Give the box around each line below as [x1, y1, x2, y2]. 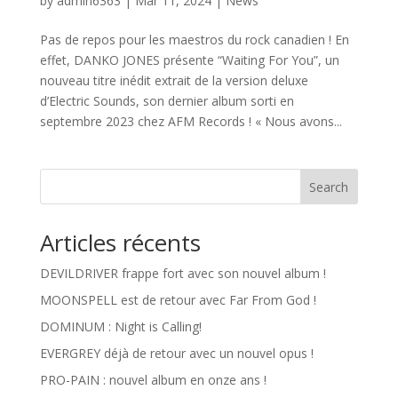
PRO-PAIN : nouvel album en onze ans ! [39, 370, 267, 388]
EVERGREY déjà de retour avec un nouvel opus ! [39, 344, 314, 362]
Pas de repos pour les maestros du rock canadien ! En [39, 30, 349, 48]
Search [309, 178, 349, 195]
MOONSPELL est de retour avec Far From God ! [39, 291, 316, 308]
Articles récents [39, 226, 201, 259]
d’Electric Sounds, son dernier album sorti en [39, 92, 294, 109]
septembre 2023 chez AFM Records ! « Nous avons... [39, 112, 342, 130]
